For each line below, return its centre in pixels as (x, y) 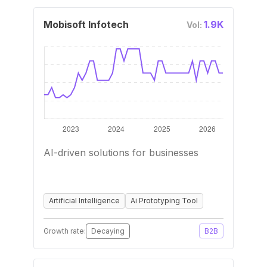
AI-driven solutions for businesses (121, 153)
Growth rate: (65, 231)
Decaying (108, 231)
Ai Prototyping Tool (164, 201)
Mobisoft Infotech (86, 24)
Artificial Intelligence (84, 201)
